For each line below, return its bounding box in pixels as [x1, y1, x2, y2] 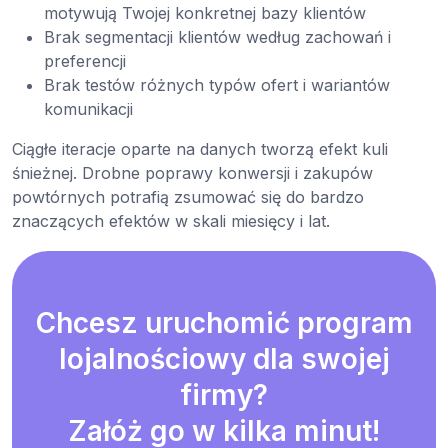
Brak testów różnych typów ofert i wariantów [44, 75, 390, 96]
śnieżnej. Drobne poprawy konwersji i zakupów [12, 163, 373, 184]
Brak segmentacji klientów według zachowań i [44, 27, 391, 48]
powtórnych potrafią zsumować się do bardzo [12, 187, 364, 208]
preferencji [44, 51, 126, 72]
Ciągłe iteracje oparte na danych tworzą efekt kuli [12, 139, 388, 160]
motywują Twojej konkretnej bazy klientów [44, 3, 366, 24]
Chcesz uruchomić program [35, 306, 413, 341]
